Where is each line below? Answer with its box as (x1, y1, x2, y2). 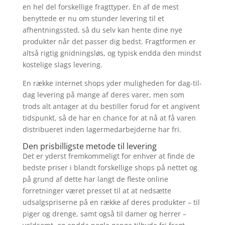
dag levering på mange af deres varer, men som (22, 90, 184, 100)
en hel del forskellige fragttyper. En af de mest (22, 2, 179, 12)
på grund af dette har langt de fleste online (22, 174, 168, 184)
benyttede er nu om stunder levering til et (22, 14, 164, 24)
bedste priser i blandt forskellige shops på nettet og (22, 163, 197, 173)
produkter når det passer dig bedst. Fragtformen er (22, 37, 196, 47)
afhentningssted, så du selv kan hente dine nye (22, 25, 182, 35)
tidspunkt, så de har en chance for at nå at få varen (22, 113, 196, 123)
